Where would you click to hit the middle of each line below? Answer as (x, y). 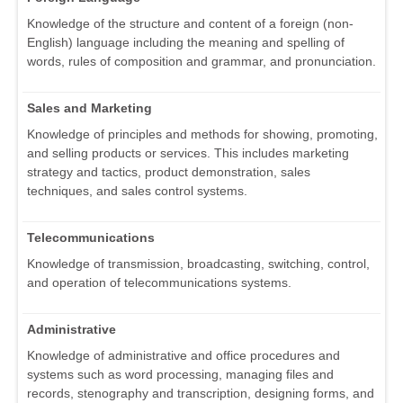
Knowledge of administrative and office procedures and (184, 356)
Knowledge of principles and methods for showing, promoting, (202, 134)
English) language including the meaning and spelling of (186, 43)
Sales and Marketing (90, 108)
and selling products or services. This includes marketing (188, 153)
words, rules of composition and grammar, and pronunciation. (201, 62)
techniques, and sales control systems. (137, 191)
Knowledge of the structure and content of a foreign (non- (190, 24)
